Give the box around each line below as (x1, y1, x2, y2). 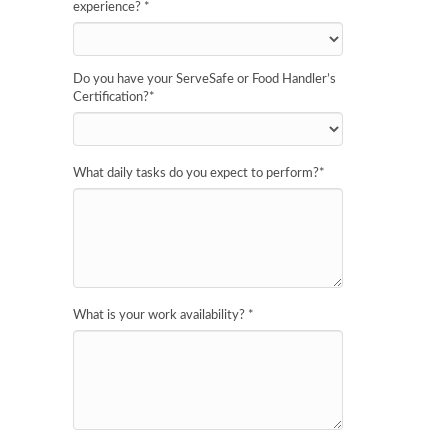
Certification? (73, 91, 149, 104)
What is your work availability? (73, 309, 248, 322)
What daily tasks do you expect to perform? (73, 167, 319, 180)
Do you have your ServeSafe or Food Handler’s (73, 73, 336, 86)
